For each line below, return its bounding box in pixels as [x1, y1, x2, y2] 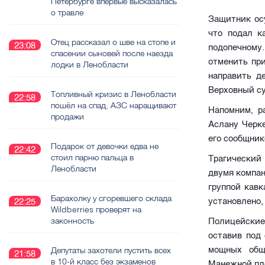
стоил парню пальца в [51, 152, 134, 163]
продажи [51, 111, 84, 122]
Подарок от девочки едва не [51, 141, 159, 151]
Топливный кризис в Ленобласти [51, 89, 176, 99]
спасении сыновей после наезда [51, 48, 173, 59]
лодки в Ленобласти [51, 59, 128, 70]
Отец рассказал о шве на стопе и [51, 37, 176, 47]
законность [51, 215, 94, 226]
